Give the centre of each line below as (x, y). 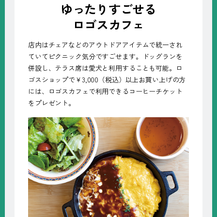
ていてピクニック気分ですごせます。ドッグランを (105, 56)
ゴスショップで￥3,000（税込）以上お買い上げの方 (107, 80)
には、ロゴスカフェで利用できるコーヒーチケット (105, 91)
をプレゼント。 (52, 103)
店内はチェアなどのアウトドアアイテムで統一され (105, 45)
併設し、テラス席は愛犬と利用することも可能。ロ (105, 68)
